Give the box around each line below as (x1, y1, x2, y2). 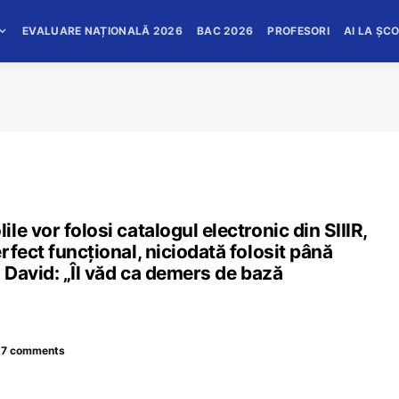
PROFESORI (267, 24, 330, 37)
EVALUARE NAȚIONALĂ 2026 (22, 24, 183, 37)
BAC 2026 (196, 24, 254, 37)
